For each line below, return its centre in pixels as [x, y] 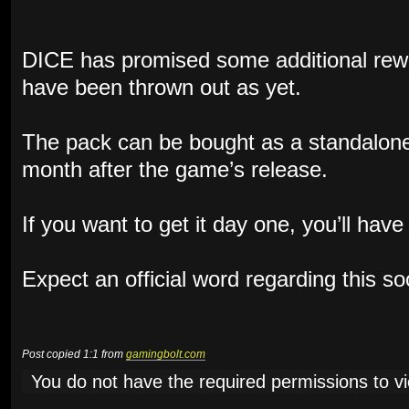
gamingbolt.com [166, 354]
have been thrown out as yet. [162, 88]
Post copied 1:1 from [74, 354]
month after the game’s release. [175, 170]
